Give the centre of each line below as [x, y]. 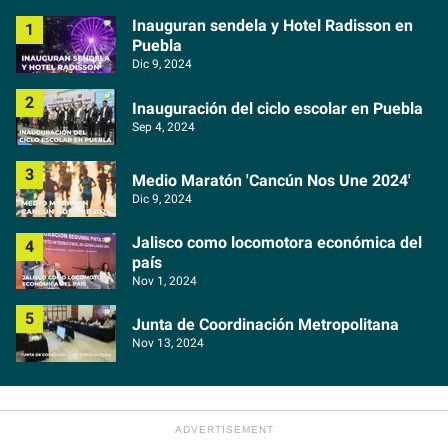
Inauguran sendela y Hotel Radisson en [272, 26]
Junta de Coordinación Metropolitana [265, 325]
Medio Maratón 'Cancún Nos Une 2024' [271, 180]
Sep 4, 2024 [163, 126]
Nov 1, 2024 [164, 281]
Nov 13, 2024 [168, 343]
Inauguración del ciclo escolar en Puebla [277, 108]
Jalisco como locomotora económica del [277, 243]
